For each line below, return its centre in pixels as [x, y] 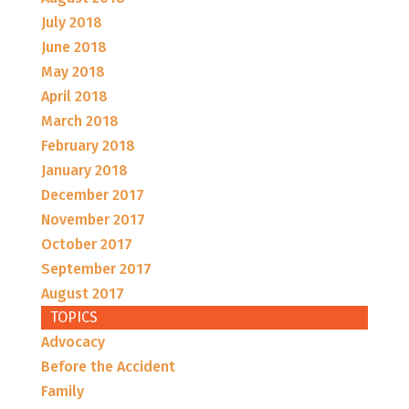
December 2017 [92, 194]
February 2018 [88, 145]
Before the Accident [108, 366]
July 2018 [71, 22]
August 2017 [82, 293]
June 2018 [73, 47]
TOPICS [73, 317]
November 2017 [93, 219]
